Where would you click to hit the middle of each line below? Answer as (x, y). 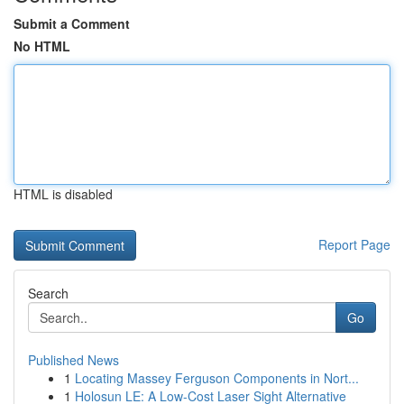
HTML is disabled (63, 194)
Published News (73, 360)
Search (48, 293)
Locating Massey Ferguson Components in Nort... (217, 378)
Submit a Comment (72, 23)
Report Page (354, 244)
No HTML (42, 46)
